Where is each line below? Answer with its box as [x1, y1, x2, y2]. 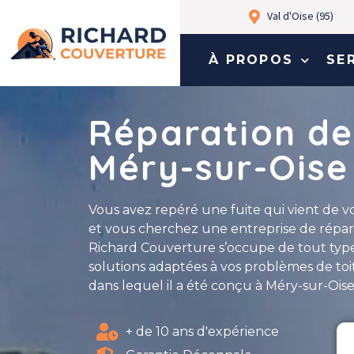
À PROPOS [209, 52, 293, 67]
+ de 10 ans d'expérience [125, 324, 279, 340]
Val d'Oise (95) [267, 9, 334, 23]
